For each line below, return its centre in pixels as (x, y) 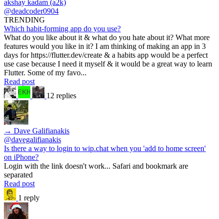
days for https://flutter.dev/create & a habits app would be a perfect (106, 55)
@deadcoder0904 (31, 11)
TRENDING (24, 20)
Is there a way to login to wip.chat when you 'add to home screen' (105, 148)
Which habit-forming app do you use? (62, 28)
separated (18, 175)
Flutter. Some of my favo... (45, 72)
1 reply (29, 197)
